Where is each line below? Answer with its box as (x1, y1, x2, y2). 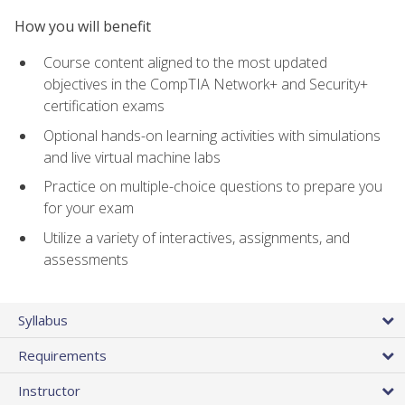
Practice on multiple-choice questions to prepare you (43, 176, 382, 197)
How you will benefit (14, 15, 151, 36)
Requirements (18, 346, 107, 365)
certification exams (43, 96, 165, 117)
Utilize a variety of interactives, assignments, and (43, 227, 350, 248)
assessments (43, 249, 128, 269)
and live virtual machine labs (43, 146, 221, 167)
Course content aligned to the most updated (43, 52, 327, 73)
